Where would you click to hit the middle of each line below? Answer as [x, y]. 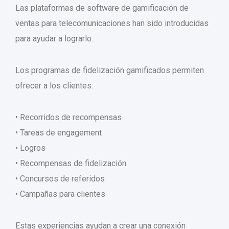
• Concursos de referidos [60, 179]
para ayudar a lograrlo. [54, 39]
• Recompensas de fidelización [71, 164]
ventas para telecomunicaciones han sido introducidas [112, 24]
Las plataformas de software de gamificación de [102, 8]
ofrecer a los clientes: [54, 86]
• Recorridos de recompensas [68, 118]
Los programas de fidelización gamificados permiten [110, 71]
